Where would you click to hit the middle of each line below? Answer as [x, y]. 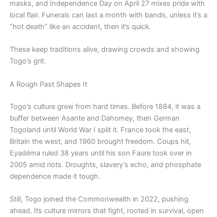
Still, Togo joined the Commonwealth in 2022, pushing [99, 199]
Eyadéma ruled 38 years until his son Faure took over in [101, 153]
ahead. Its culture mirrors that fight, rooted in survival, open [107, 211]
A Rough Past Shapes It [48, 84]
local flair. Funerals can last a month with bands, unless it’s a [108, 15]
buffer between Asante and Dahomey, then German [95, 118]
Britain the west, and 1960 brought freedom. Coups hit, [100, 141]
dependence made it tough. [55, 176]
